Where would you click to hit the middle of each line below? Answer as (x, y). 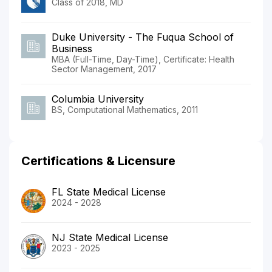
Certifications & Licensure (98, 161)
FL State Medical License (109, 192)
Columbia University (98, 99)
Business (72, 48)
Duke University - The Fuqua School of (143, 37)
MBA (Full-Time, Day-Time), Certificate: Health (143, 59)
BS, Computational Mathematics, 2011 (125, 109)
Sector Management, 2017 (104, 69)
